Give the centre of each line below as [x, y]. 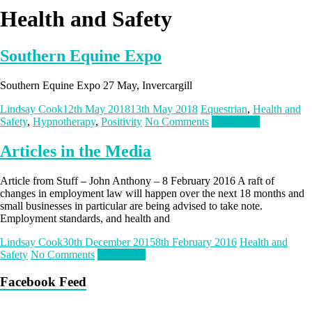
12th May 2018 [96, 109]
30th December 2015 [109, 242]
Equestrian [224, 109]
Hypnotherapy [64, 122]
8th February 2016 [196, 242]
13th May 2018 [164, 109]
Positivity [122, 122]
